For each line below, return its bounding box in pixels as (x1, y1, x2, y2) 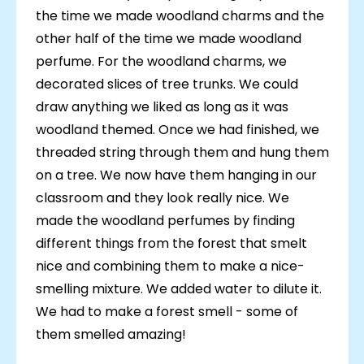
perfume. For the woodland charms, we (35, 52, 287, 71)
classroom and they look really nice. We (35, 188, 289, 208)
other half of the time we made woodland (35, 29, 301, 49)
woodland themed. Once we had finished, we (35, 120, 319, 140)
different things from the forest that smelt (35, 234, 307, 253)
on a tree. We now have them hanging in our (35, 166, 317, 185)
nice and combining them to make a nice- (35, 257, 305, 276)
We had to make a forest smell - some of (35, 302, 298, 322)
